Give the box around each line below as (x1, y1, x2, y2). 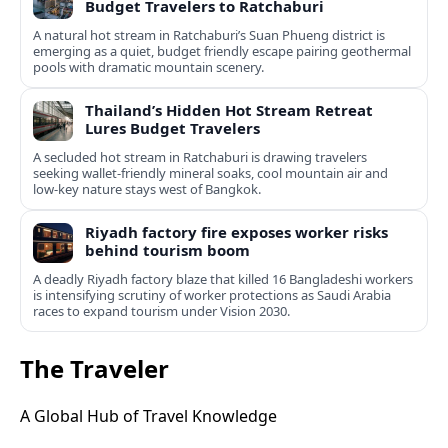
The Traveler (20, 352, 169, 386)
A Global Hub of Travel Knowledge (20, 405, 277, 428)
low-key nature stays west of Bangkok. (33, 180, 261, 199)
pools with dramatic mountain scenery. (33, 58, 264, 77)
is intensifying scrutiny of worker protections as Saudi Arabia (33, 286, 391, 305)
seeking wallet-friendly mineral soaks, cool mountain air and (33, 164, 388, 183)
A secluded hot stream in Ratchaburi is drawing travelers (33, 148, 367, 167)
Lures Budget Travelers (85, 118, 260, 139)
